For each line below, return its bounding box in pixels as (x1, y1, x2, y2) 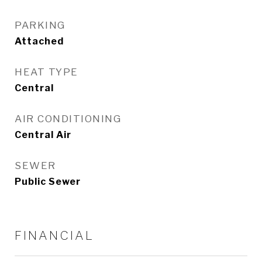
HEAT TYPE (15, 66, 78, 78)
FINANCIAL (15, 228, 94, 243)
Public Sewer (15, 176, 81, 187)
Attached (15, 36, 64, 47)
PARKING (15, 19, 65, 31)
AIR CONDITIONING (15, 113, 121, 125)
